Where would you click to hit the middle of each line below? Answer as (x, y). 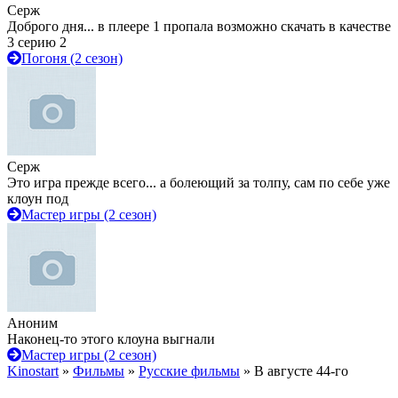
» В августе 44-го (294, 371)
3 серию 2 (37, 42)
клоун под (38, 199)
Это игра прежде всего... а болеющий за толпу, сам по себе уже (199, 183)
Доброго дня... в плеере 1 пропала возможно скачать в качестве (199, 26)
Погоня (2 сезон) (72, 58)
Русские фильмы (189, 371)
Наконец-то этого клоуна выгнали (111, 339)
